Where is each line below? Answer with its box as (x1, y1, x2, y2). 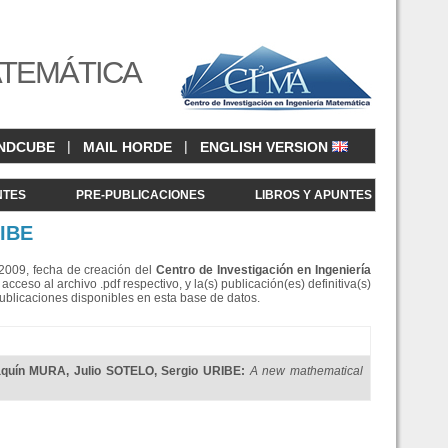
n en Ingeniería (286, 263, 372, 277)
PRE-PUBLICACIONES (76, 188, 205, 202)
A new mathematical (249, 364, 363, 378)
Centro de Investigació (156, 263, 287, 277)
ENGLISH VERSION (200, 139, 332, 156)
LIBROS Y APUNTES (255, 188, 372, 202)
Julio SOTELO (73, 364, 154, 378)
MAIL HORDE (83, 139, 172, 156)
